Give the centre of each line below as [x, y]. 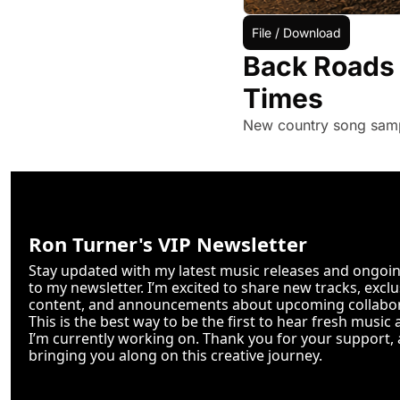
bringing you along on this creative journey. [175, 355]
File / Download [296, 33]
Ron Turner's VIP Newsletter [168, 244]
